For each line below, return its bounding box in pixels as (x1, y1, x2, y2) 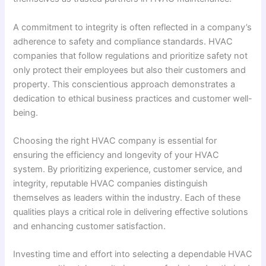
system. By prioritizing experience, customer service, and (13, 163, 243, 175)
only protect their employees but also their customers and (13, 64, 246, 75)
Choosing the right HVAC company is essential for (13, 135, 217, 146)
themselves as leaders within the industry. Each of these (13, 192, 241, 203)
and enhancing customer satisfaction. (13, 220, 166, 232)
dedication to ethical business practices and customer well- (13, 93, 253, 104)
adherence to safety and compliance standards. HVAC (13, 36, 233, 47)
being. (13, 107, 39, 118)
